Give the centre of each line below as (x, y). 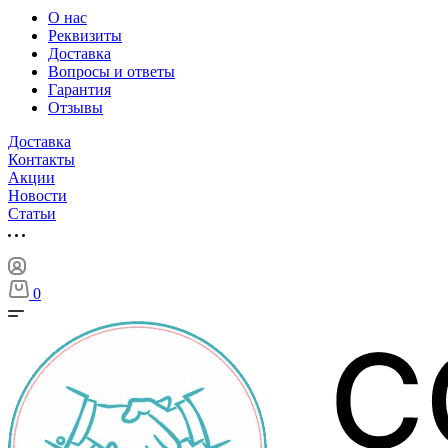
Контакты (41, 159)
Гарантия (79, 89)
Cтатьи (32, 213)
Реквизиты (85, 35)
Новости (37, 195)
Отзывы (75, 107)
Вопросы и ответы (111, 71)
